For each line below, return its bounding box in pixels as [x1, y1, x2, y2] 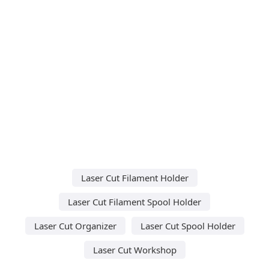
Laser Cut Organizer [34, 219, 116, 232]
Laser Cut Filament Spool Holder [68, 195, 201, 208]
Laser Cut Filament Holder [80, 171, 189, 184]
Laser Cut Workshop [92, 243, 177, 256]
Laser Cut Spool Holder [140, 219, 235, 232]
